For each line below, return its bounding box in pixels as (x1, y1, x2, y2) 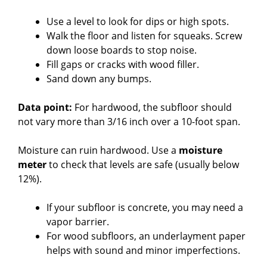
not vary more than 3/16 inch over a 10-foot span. (18, 115, 240, 129)
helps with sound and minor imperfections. (46, 244, 240, 257)
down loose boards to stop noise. (46, 44, 197, 57)
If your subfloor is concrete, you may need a (46, 201, 243, 215)
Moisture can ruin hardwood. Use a (18, 144, 179, 157)
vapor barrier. (46, 215, 109, 229)
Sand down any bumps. (46, 72, 151, 86)
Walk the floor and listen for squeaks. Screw (46, 29, 242, 43)
